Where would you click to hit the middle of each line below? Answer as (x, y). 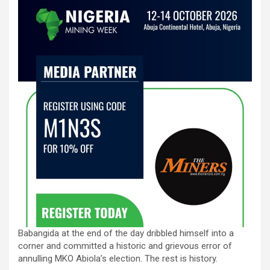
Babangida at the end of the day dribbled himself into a (126, 233)
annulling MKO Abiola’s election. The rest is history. (118, 258)
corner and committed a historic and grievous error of (125, 246)
